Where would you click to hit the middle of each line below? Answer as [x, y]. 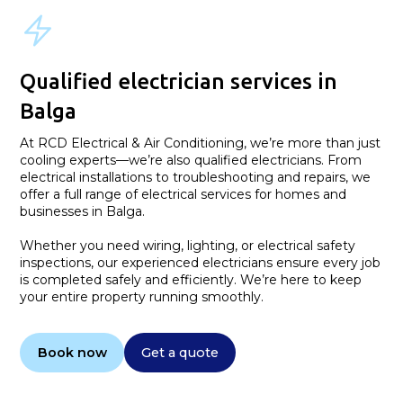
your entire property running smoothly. [142, 296]
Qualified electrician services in [179, 81]
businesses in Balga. [83, 211]
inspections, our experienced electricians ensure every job [201, 262]
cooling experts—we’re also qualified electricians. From [191, 160]
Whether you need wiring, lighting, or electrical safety [188, 245]
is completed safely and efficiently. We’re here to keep [191, 279]
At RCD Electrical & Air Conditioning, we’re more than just [201, 143]
